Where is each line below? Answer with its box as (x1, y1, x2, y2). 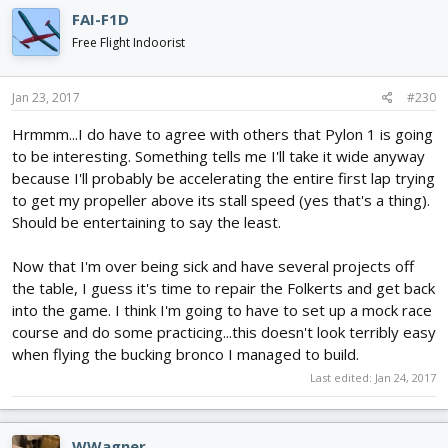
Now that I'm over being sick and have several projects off (12, 255, 414, 276)
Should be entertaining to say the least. (12, 211, 281, 232)
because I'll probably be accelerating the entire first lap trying (12, 167, 435, 188)
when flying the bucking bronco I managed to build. (12, 343, 359, 364)
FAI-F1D (72, 9, 129, 30)
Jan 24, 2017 (375, 370, 436, 386)
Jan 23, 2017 (12, 88, 80, 106)
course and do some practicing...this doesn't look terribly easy (12, 321, 436, 342)
